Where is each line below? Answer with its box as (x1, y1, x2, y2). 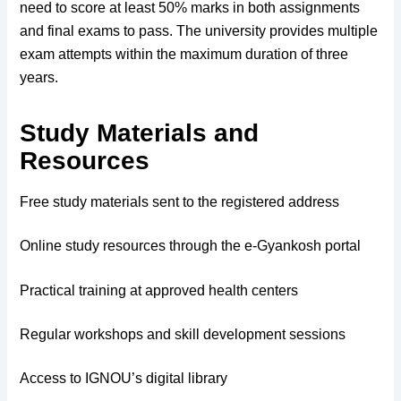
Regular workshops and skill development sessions (20, 327, 346, 342)
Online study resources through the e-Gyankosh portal (20, 238, 362, 254)
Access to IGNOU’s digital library (20, 371, 228, 387)
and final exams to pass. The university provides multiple (20, 22, 379, 38)
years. (20, 69, 59, 85)
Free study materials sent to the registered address (20, 193, 340, 209)
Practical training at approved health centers (20, 282, 299, 298)
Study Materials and (20, 119, 260, 148)
